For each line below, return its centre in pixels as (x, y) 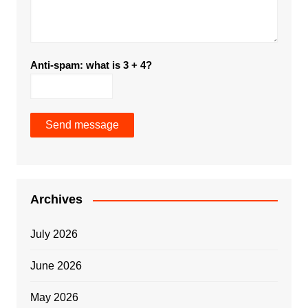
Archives (56, 200)
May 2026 (54, 298)
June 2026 (56, 266)
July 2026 (54, 234)
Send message (82, 125)
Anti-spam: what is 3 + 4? (91, 65)
